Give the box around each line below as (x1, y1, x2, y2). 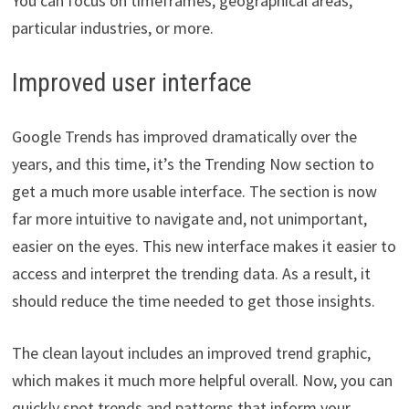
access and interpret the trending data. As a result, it (11, 263, 371, 285)
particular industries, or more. (11, 17, 214, 39)
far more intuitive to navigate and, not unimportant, (11, 208, 367, 230)
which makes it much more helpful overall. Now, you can (11, 370, 393, 392)
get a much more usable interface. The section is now (11, 181, 377, 203)
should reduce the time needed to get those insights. (11, 290, 375, 312)
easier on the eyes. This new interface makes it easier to (11, 236, 396, 257)
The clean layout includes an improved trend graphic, (11, 342, 371, 364)
